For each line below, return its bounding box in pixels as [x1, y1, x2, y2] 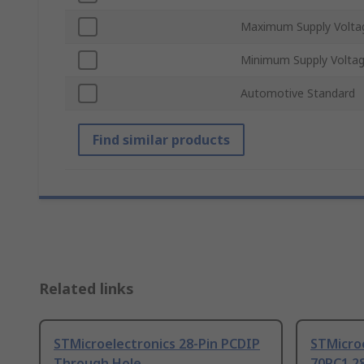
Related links [39, 279, 134, 299]
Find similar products [93, 131, 230, 149]
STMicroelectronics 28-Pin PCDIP [54, 335, 260, 353]
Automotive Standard [240, 85, 355, 102]
